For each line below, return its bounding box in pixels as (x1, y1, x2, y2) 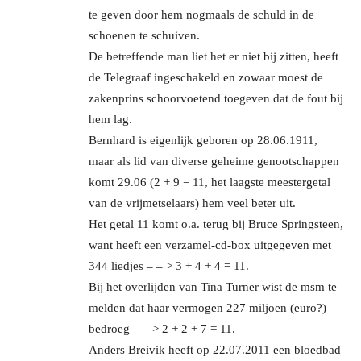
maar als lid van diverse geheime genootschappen (89, 155, 339, 168)
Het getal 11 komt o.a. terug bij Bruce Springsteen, (89, 218, 343, 231)
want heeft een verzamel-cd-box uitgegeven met (89, 239, 331, 252)
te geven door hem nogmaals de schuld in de (89, 8, 314, 22)
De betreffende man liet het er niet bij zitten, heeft (89, 50, 338, 64)
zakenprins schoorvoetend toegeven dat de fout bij (89, 92, 343, 106)
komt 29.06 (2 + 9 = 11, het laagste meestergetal (89, 176, 330, 189)
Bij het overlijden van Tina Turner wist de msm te (89, 280, 337, 294)
